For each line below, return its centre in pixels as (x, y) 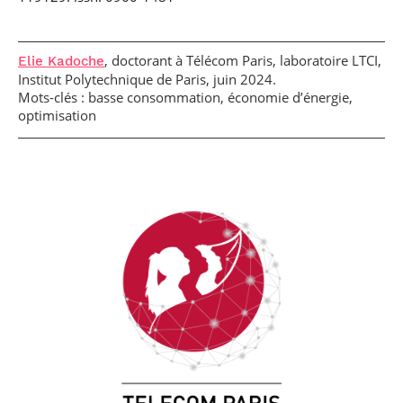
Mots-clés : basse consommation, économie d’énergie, (185, 97)
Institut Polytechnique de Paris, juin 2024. (147, 79)
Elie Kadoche (61, 61)
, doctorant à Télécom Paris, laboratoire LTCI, (243, 60)
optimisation (57, 115)
